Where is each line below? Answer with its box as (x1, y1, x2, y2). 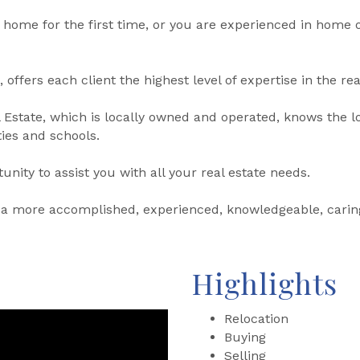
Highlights (192, 263, 337, 302)
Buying (224, 329, 266, 345)
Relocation (224, 310, 288, 326)
